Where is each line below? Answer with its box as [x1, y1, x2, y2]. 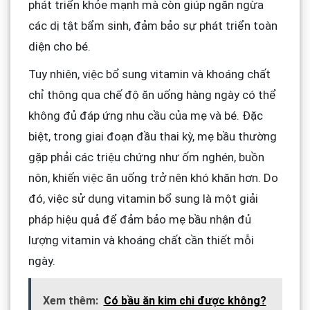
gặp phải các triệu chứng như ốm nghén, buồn [28, 149, 264, 164]
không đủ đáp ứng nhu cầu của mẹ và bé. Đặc [28, 108, 263, 122]
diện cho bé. [28, 39, 91, 53]
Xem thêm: [42, 293, 98, 307]
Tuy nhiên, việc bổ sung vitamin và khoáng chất [28, 66, 271, 81]
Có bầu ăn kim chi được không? [103, 293, 266, 307]
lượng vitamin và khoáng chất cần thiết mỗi [28, 232, 254, 247]
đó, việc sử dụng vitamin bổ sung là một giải [28, 191, 258, 206]
